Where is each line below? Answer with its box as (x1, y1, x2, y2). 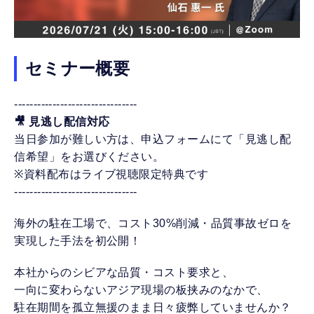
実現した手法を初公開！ (14, 235, 142, 247)
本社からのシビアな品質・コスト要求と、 (14, 266, 234, 279)
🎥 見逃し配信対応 (14, 116, 110, 128)
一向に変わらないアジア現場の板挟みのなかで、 (14, 284, 268, 296)
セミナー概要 (25, 59, 130, 78)
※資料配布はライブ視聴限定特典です (14, 168, 209, 181)
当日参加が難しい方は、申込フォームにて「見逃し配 (14, 133, 292, 146)
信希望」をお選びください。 (14, 151, 165, 163)
